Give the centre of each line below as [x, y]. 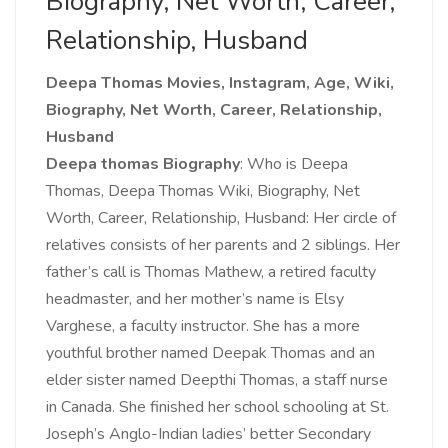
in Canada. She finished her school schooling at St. [217, 407]
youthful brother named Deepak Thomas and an [210, 353]
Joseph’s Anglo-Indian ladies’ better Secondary [208, 434]
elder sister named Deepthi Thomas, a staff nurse [217, 380]
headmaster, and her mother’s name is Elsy [195, 299]
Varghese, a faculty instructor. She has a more [203, 326]
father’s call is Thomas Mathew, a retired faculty [211, 272]
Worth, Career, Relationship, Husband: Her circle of [221, 218]
